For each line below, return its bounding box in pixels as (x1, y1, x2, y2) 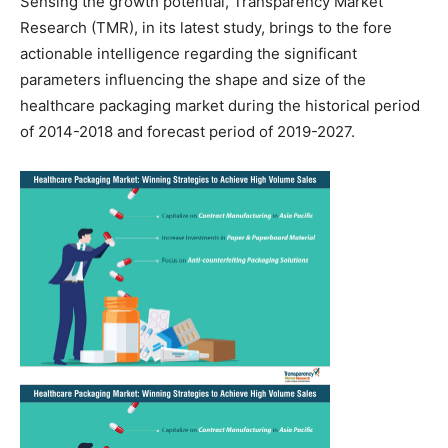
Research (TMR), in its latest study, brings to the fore (20, 17, 392, 37)
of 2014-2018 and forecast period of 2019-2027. (20, 121, 355, 141)
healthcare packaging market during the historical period (20, 95, 420, 115)
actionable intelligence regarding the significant (20, 43, 357, 63)
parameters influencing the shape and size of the (20, 69, 366, 89)
